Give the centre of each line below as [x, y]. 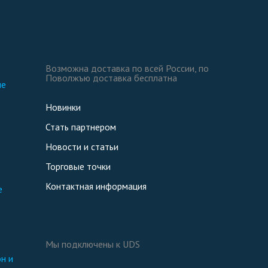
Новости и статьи [82, 147]
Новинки [63, 107]
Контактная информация [96, 186]
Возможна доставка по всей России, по [127, 68]
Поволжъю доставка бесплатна [111, 78]
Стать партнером [81, 127]
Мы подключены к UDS [93, 244]
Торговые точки [78, 166]
